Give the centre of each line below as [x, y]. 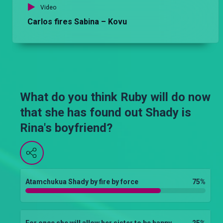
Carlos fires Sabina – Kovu [77, 21]
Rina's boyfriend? [66, 128]
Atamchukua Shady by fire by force [82, 181]
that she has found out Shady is [106, 112]
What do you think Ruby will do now [115, 97]
